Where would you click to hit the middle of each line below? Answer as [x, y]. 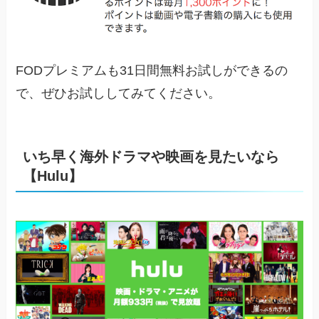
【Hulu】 [53, 176]
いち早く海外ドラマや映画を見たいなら [151, 156]
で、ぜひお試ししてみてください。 [119, 94]
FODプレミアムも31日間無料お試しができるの [152, 71]
